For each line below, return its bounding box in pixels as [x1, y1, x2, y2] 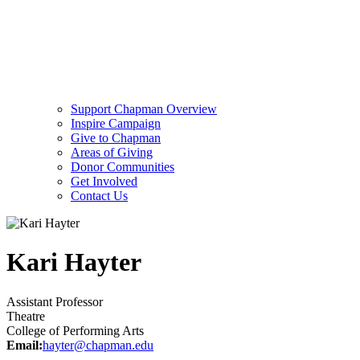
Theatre [6, 309, 45, 323]
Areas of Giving [71, 145, 153, 159]
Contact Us [71, 188, 128, 202]
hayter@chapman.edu [43, 337, 153, 352]
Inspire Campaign [71, 116, 161, 130]
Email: [6, 337, 43, 352]
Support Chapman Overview [71, 101, 217, 116]
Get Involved [71, 174, 137, 188]
